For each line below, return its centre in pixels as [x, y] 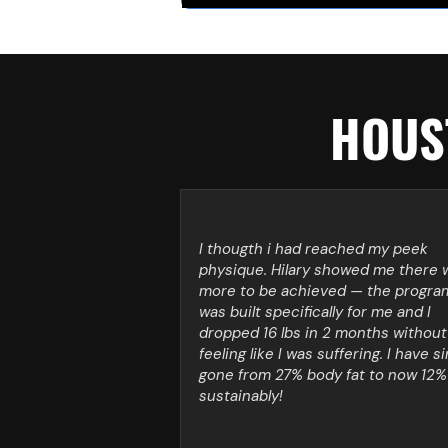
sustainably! [241, 396]
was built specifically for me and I [315, 312]
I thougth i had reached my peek [313, 249]
